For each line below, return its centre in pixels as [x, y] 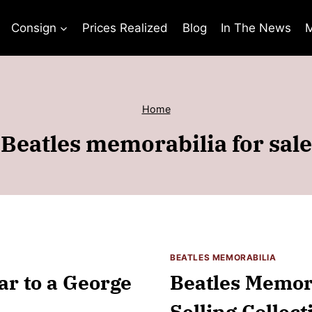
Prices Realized [125, 28]
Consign [33, 28]
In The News [256, 28]
